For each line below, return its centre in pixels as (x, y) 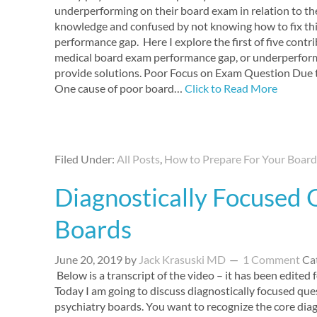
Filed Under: (86, 159)
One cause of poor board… (120, 88)
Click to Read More (231, 88)
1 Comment (271, 259)
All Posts (138, 159)
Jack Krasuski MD (182, 259)
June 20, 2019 (88, 259)
